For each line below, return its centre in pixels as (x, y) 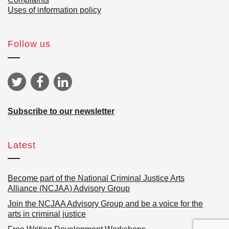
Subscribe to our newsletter (61, 111)
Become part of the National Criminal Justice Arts (96, 178)
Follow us (29, 44)
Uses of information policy (54, 10)
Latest (22, 145)
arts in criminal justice (47, 214)
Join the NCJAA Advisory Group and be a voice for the (105, 203)
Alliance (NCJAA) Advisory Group (69, 188)
